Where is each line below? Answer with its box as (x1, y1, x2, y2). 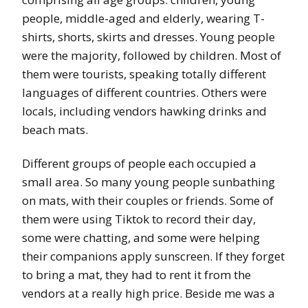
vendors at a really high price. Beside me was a (22, 285, 275, 301)
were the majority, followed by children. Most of (22, 47, 281, 63)
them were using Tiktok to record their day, (22, 210, 256, 227)
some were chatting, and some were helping (22, 229, 260, 245)
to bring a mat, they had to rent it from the (22, 266, 251, 283)
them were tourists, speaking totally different (22, 65, 266, 82)
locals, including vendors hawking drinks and (22, 102, 267, 119)
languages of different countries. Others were (22, 84, 267, 100)
